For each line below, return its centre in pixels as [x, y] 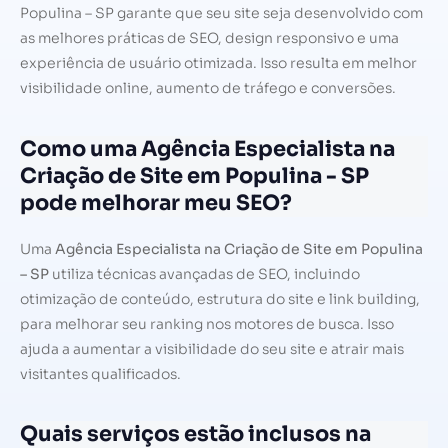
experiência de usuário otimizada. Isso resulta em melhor [218, 63]
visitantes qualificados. [100, 373]
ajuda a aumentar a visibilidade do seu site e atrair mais [212, 348]
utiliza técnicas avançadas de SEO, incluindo [204, 273]
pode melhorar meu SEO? [156, 202]
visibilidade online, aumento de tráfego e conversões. [208, 88]
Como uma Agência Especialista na [207, 148]
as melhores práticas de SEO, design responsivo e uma [209, 38]
